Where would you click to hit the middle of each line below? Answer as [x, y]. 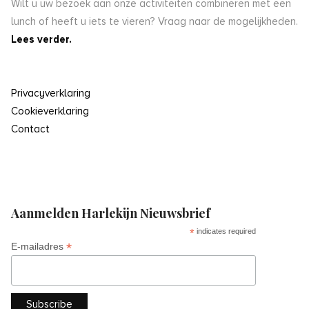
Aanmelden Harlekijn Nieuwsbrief [111, 213]
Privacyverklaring [51, 93]
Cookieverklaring [50, 111]
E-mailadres [39, 247]
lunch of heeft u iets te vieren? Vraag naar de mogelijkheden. [154, 22]
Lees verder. [41, 40]
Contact [30, 129]
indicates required [226, 231]
